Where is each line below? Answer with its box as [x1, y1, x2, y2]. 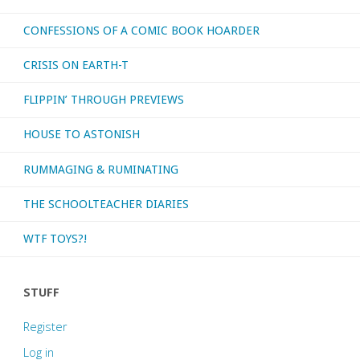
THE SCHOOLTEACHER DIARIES [22, 197, 189, 211]
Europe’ [136, 59, 176, 72]
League [136, 24, 174, 38]
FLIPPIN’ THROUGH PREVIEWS [22, 93, 184, 107]
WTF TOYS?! [22, 232, 87, 246]
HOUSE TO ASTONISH [22, 128, 140, 141]
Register [22, 318, 67, 334]
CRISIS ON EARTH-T [22, 58, 129, 72]
